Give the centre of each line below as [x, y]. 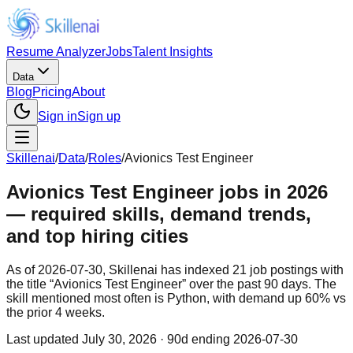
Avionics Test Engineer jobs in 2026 [167, 191]
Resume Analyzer [56, 52]
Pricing [52, 92]
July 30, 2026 [119, 339]
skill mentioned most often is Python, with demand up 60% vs [176, 298]
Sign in [58, 116]
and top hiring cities [97, 236]
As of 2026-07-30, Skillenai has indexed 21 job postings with [175, 269]
